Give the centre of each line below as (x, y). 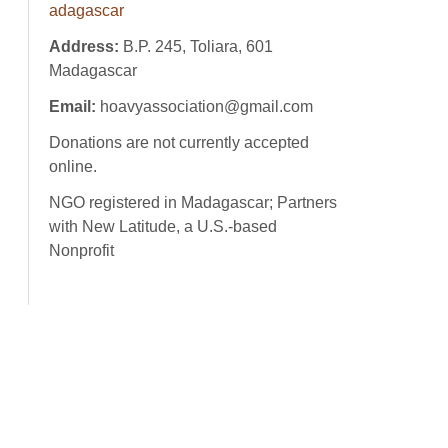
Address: (86, 46)
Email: (72, 106)
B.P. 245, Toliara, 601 (198, 46)
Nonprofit (81, 250)
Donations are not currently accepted (179, 142)
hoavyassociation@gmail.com (204, 106)
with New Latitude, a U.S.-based (163, 226)
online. (73, 166)
